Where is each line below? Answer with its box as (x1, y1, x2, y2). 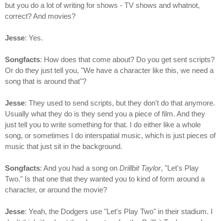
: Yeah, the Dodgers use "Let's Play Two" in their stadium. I (25, 207, 213, 216)
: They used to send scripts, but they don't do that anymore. (25, 99, 215, 108)
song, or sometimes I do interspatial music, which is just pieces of (5, 131, 216, 140)
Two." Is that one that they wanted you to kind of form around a (5, 175, 205, 184)
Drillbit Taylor (119, 164, 161, 173)
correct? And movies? (5, 12, 75, 21)
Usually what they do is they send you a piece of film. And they (5, 110, 205, 118)
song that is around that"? (5, 77, 86, 86)
